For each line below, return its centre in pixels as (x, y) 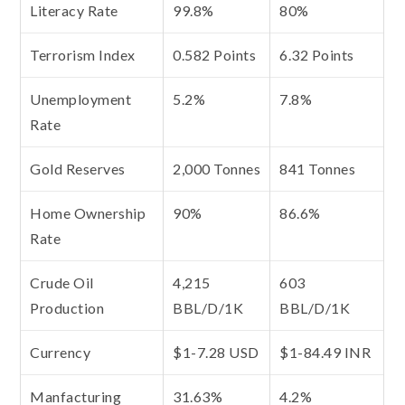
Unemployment (81, 99)
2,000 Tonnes (217, 168)
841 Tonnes (318, 168)
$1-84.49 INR (325, 352)
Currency (61, 352)
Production (67, 307)
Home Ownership (88, 212)
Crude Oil (62, 282)
